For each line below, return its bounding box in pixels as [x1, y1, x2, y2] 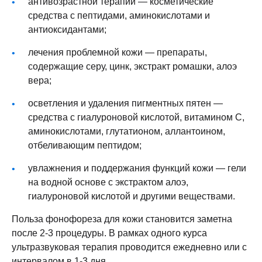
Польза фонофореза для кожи [12, 213, 143, 224]
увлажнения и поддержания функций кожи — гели [28, 162, 246, 173]
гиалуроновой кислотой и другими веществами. [28, 190, 235, 201]
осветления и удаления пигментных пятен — [28, 97, 223, 108]
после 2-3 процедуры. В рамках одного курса [12, 227, 207, 238]
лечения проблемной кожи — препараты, [28, 46, 207, 57]
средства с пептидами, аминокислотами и [28, 9, 210, 20]
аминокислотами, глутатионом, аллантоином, [28, 125, 225, 136]
